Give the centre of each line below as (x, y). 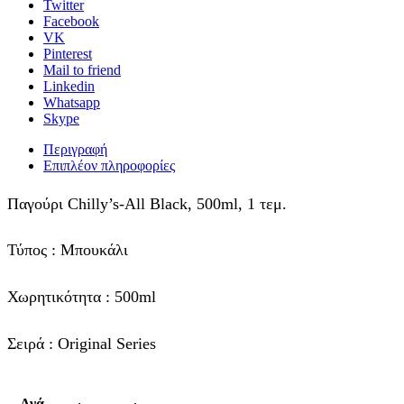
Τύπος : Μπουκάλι (68, 250)
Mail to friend (82, 70)
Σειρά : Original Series (82, 344)
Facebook (71, 22)
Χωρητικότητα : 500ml (82, 297)
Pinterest (68, 54)
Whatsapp (72, 103)
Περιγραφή (75, 150)
